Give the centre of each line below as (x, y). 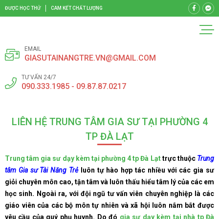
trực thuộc (179, 158)
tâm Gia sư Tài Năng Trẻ (42, 170)
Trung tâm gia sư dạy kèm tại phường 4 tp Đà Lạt (83, 158)
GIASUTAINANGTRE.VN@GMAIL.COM (90, 58)
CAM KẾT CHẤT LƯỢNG (77, 8)
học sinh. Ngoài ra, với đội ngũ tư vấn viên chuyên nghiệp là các (109, 194)
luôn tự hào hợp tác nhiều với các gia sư (146, 170)
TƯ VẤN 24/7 (39, 77)
